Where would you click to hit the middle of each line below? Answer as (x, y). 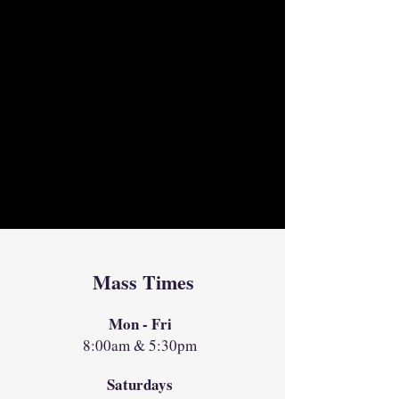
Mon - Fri (140, 324)
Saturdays (140, 384)
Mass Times (143, 282)
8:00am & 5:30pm (140, 345)
